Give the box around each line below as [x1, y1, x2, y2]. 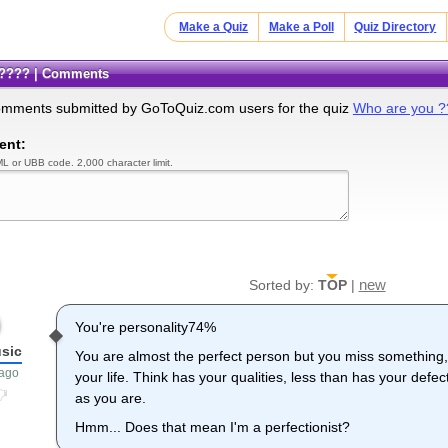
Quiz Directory [354, 20, 437, 34]
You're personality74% [75, 319, 217, 336]
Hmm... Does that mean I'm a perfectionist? [75, 419, 351, 436]
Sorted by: [248, 277, 318, 294]
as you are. [75, 390, 147, 407]
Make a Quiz [179, 20, 249, 34]
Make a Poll [268, 20, 334, 34]
